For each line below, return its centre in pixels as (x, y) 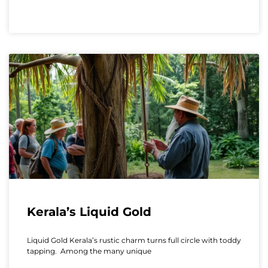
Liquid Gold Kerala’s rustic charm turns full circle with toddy (134, 240)
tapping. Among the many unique (89, 251)
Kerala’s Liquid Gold (89, 211)
